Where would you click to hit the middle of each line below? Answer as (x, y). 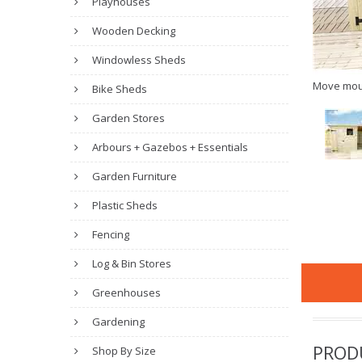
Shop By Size (123, 351)
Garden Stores (127, 118)
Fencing (109, 234)
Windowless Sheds (138, 60)
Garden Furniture (133, 176)
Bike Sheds (118, 89)
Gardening (117, 322)
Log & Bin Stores (130, 263)
